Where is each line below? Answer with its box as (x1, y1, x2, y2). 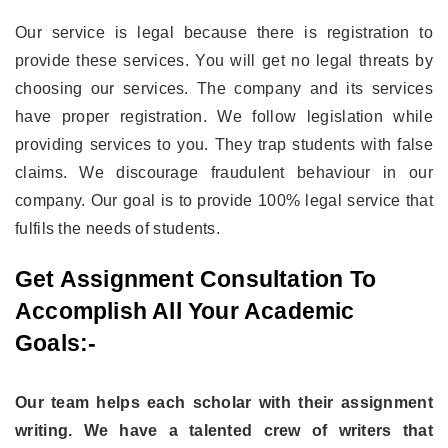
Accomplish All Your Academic (15, 297, 355, 324)
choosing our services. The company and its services (15, 79, 433, 97)
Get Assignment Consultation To (15, 265, 377, 292)
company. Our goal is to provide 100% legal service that (15, 191, 433, 209)
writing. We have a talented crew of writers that (15, 421, 433, 439)
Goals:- (15, 329, 97, 356)
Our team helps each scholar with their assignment (15, 393, 433, 411)
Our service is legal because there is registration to (15, 23, 433, 41)
